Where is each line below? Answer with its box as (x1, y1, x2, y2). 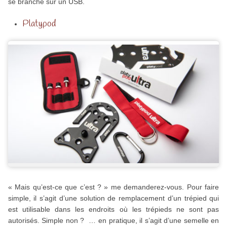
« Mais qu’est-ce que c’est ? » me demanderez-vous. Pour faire (8, 183, 219, 192)
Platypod (22, 17, 56, 30)
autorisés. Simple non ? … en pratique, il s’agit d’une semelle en (8, 216, 219, 225)
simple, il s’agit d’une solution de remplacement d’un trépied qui (8, 194, 219, 203)
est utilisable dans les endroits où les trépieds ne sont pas (8, 205, 219, 214)
